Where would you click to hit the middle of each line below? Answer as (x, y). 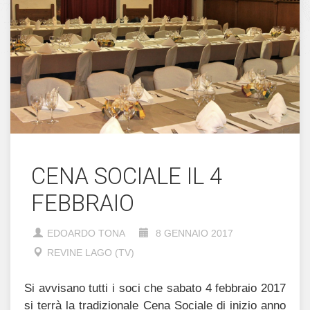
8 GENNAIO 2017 (193, 233)
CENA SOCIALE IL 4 (127, 176)
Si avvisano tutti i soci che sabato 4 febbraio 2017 (155, 288)
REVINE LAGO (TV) (91, 252)
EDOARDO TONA (86, 233)
